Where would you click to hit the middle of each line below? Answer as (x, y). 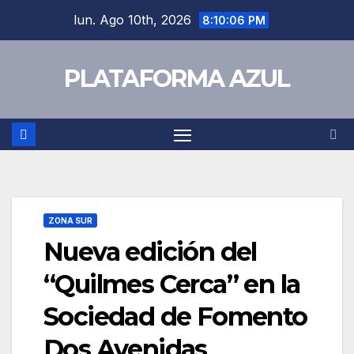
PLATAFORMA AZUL (177, 79)
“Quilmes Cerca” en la (172, 284)
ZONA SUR (70, 221)
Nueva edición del (150, 252)
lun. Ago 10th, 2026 (134, 20)
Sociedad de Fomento (175, 317)
